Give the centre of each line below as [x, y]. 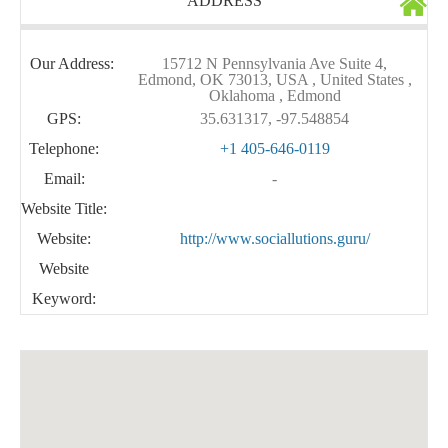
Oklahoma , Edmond [274, 95]
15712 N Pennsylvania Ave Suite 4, [274, 63]
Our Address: [71, 63]
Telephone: [64, 148]
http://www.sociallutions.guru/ [274, 238]
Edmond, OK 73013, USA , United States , [274, 79]
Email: [64, 178]
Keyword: [64, 298]
